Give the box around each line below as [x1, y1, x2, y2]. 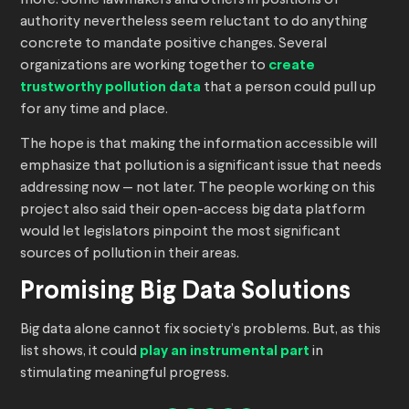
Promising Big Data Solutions [20, 280, 351, 305]
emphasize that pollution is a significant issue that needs [20, 159, 382, 174]
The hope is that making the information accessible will [20, 137, 377, 152]
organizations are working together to [20, 58, 268, 74]
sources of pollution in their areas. [20, 246, 239, 262]
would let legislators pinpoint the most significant [20, 225, 341, 240]
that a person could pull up [201, 80, 376, 96]
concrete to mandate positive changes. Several [20, 37, 327, 52]
